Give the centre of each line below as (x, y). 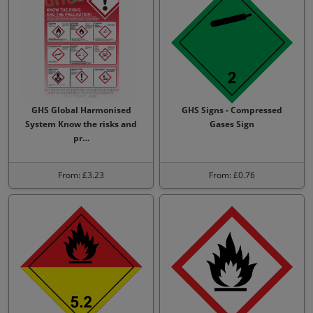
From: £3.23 (81, 175)
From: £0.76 (232, 175)
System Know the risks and (81, 124)
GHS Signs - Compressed (232, 110)
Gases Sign (232, 124)
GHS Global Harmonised (81, 110)
